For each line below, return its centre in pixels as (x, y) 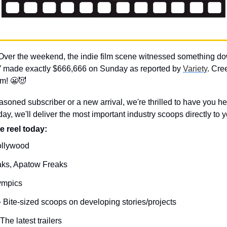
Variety (195, 69)
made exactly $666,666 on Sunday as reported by (92, 69)
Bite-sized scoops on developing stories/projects (90, 202)
